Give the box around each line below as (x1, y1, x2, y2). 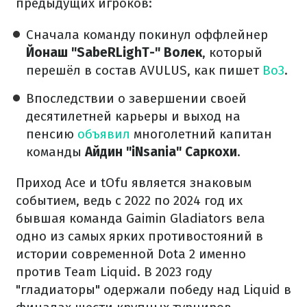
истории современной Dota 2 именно (16, 246, 246, 262)
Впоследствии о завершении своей (26, 90, 247, 106)
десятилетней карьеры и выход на (26, 108, 241, 124)
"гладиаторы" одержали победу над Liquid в (16, 282, 291, 297)
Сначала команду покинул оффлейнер (26, 27, 268, 42)
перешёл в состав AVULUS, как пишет (26, 62, 262, 78)
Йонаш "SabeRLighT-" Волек (26, 45, 202, 60)
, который (202, 45, 262, 60)
